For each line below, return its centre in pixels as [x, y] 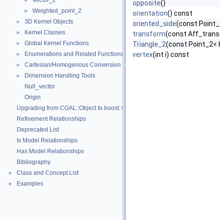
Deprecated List [38, 130]
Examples [30, 184]
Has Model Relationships [50, 151]
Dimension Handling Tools [60, 76]
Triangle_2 [149, 44]
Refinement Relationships [51, 119]
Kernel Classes [45, 32]
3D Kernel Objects [49, 22]
